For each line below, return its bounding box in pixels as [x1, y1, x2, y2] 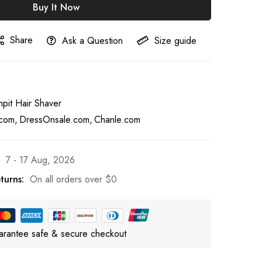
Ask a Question [62, 33, 123, 47]
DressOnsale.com [19, 113, 89, 126]
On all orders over [30, 173, 105, 186]
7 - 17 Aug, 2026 [6, 153, 75, 167]
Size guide [154, 33, 196, 47]
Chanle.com [94, 113, 140, 126]
